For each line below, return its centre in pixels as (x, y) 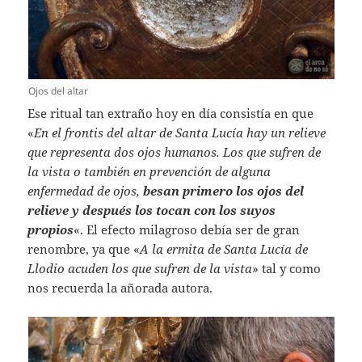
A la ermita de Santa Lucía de (224, 249)
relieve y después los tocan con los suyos (152, 210)
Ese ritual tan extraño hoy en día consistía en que (171, 114)
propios (51, 230)
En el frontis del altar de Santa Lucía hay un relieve (180, 133)
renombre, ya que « (84, 249)
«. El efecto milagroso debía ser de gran (187, 230)
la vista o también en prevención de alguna (149, 172)
